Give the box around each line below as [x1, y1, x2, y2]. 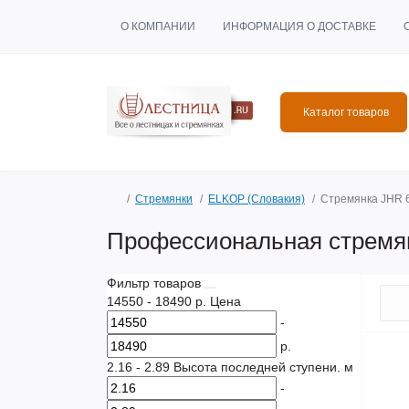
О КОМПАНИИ [121, 20, 195, 33]
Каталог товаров [303, 106, 389, 119]
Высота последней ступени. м [173, 360, 353, 374]
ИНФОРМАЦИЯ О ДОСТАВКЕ [223, 20, 376, 33]
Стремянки [135, 193, 193, 205]
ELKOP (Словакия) [208, 193, 305, 205]
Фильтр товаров [107, 276, 204, 290]
